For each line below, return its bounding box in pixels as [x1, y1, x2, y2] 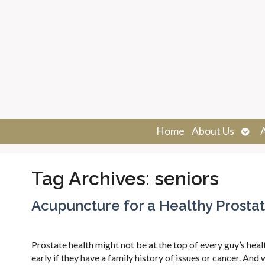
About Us [192, 124, 234, 137]
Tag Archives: [31, 167, 154, 190]
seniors [154, 167, 219, 190]
